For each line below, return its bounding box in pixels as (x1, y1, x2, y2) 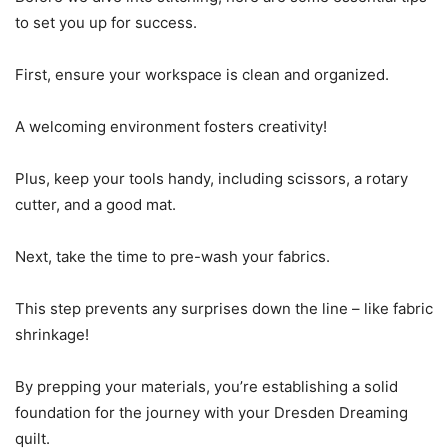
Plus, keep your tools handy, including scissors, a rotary (15, 169, 408, 188)
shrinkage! (15, 325, 89, 344)
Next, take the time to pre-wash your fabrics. (15, 247, 330, 266)
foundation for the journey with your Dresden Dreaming (15, 403, 408, 422)
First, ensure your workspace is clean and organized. (15, 65, 389, 84)
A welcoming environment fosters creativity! (15, 117, 327, 136)
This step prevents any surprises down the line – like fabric (15, 299, 433, 318)
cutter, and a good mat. (15, 195, 176, 214)
